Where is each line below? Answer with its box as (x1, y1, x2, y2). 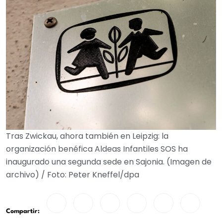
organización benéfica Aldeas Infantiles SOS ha (6, 143, 188, 155)
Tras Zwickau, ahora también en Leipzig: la (6, 130, 168, 142)
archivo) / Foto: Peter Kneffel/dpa (6, 169, 139, 180)
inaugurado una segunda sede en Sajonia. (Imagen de (6, 156, 212, 167)
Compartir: (6, 208, 40, 215)
